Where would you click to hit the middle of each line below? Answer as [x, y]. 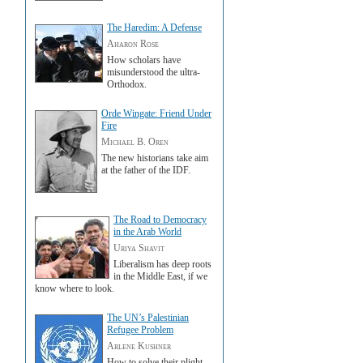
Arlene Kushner [139, 346]
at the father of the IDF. [146, 170]
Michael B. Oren [135, 142]
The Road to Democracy [160, 220]
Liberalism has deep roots [162, 264]
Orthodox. [127, 84]
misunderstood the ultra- [154, 72]
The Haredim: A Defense [154, 28]
